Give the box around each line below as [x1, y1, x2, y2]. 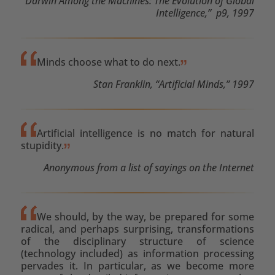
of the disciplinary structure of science [20, 234, 255, 248]
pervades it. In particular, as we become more [20, 258, 255, 273]
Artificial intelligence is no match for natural [36, 126, 255, 140]
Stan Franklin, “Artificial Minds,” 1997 [93, 77, 255, 91]
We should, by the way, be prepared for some [36, 209, 255, 223]
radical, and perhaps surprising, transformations [20, 222, 255, 236]
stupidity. [20, 138, 64, 152]
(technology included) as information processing [20, 246, 255, 260]
